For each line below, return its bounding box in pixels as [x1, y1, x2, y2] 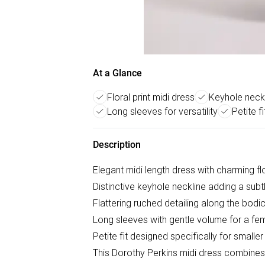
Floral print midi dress [107, 91, 195, 103]
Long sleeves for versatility [107, 105, 218, 117]
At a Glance [93, 67, 142, 79]
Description [93, 139, 141, 150]
